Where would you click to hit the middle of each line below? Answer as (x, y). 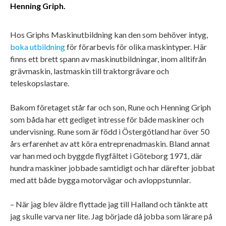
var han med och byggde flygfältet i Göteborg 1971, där (106, 155)
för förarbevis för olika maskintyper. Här (136, 46)
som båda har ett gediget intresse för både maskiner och (107, 119)
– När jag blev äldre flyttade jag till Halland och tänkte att (109, 204)
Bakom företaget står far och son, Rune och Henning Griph (110, 107)
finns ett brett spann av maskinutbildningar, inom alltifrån (108, 59)
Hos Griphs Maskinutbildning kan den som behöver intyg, (109, 34)
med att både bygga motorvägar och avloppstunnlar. (101, 180)
